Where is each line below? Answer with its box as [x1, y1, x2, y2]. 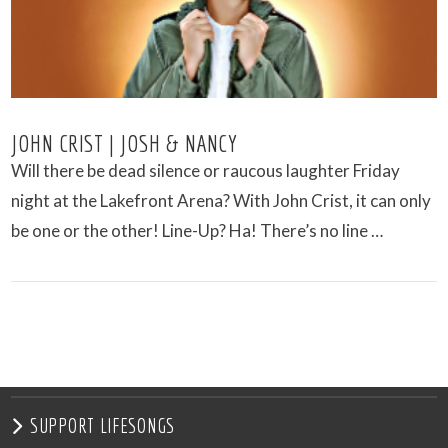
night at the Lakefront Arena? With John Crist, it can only [11, 190, 432, 212]
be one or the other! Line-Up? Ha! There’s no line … [11, 220, 384, 242]
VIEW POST [184, 408, 264, 424]
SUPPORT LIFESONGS [30, 415, 175, 438]
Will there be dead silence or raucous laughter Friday [11, 160, 401, 182]
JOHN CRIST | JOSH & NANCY [11, 129, 238, 158]
